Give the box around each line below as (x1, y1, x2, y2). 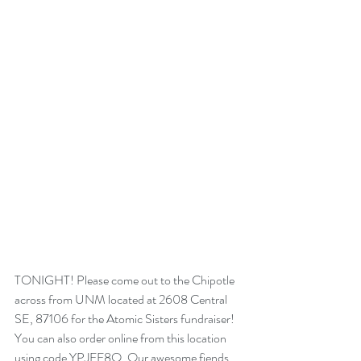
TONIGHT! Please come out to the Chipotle (15, 271, 237, 290)
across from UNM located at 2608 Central (15, 290, 230, 309)
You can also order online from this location (15, 329, 229, 348)
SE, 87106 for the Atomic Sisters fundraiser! (15, 309, 237, 329)
